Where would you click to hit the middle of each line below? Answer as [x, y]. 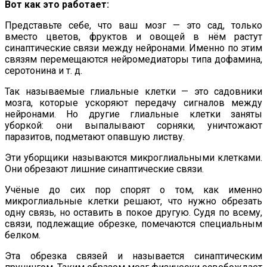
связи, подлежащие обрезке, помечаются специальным [133, 223]
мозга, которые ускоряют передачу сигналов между [133, 103]
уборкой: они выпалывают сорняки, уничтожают [133, 125]
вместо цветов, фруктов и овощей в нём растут [133, 36]
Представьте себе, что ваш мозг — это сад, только [133, 25]
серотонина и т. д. [44, 70]
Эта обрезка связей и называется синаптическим [133, 256]
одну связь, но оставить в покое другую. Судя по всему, [133, 212]
